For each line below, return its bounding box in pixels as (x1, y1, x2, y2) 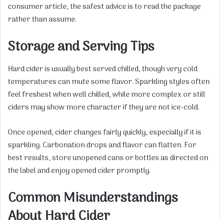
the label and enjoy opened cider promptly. (8, 165, 151, 177)
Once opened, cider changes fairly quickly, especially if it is (8, 127, 201, 139)
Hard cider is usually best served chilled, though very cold (8, 63, 197, 76)
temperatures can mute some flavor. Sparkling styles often (8, 76, 210, 88)
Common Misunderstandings (8, 188, 178, 210)
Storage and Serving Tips (8, 36, 154, 58)
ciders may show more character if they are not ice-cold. (8, 102, 199, 114)
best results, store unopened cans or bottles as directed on (8, 152, 208, 165)
